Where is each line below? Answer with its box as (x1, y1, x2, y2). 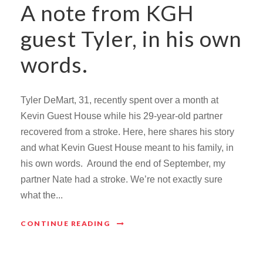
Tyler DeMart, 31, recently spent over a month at (21, 95, 218, 106)
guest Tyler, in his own (21, 25, 242, 52)
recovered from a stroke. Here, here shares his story (21, 127, 234, 137)
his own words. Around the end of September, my (21, 159, 225, 169)
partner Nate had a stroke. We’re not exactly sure (21, 174, 222, 185)
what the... (21, 190, 63, 201)
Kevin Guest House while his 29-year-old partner (21, 111, 222, 122)
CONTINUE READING (21, 219, 110, 228)
